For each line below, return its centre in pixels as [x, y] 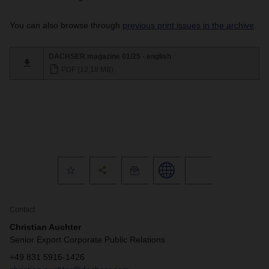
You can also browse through [66, 25]
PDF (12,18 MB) [86, 69]
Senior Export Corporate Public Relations [87, 239]
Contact [22, 209]
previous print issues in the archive [188, 25]
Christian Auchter [45, 227]
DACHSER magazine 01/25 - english [110, 56]
